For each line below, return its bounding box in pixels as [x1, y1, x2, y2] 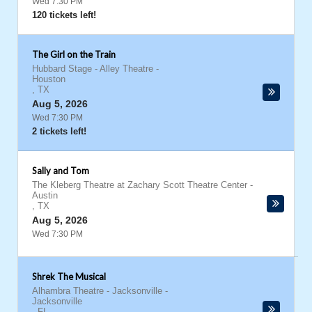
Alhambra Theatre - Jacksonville [32, 286, 162, 296]
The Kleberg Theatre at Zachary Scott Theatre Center [32, 180, 247, 190]
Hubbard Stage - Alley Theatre [32, 63, 153, 74]
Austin [32, 190, 58, 201]
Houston [32, 74, 65, 84]
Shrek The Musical [32, 271, 106, 282]
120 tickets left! [32, 10, 96, 20]
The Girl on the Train [32, 49, 116, 60]
